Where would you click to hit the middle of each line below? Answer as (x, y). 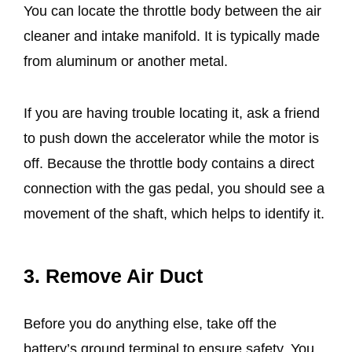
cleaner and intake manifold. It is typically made (172, 37)
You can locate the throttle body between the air (172, 11)
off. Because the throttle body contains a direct (169, 164)
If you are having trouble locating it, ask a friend (172, 114)
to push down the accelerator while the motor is (171, 139)
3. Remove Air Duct (113, 275)
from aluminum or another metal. (128, 62)
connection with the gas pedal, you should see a (174, 189)
